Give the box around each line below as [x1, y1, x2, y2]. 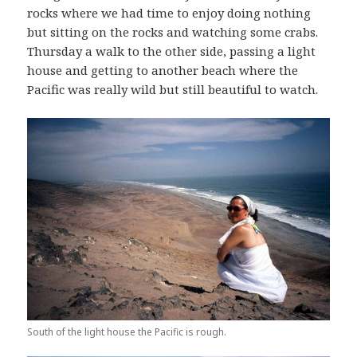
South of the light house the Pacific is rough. [27, 325, 227, 339]
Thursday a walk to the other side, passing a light [27, 43, 316, 60]
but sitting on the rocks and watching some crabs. [27, 24, 319, 41]
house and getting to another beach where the [27, 62, 299, 79]
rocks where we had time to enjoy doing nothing [27, 5, 312, 22]
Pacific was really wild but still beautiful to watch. [27, 81, 319, 98]
